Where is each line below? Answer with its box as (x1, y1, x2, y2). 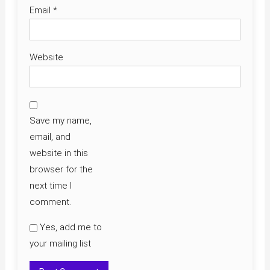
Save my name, (29, 115, 92, 127)
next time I (29, 180, 72, 192)
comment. (29, 196, 71, 208)
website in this (29, 148, 88, 159)
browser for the (29, 164, 93, 175)
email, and (29, 131, 71, 143)
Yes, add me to (37, 222, 102, 233)
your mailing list (29, 238, 91, 250)
